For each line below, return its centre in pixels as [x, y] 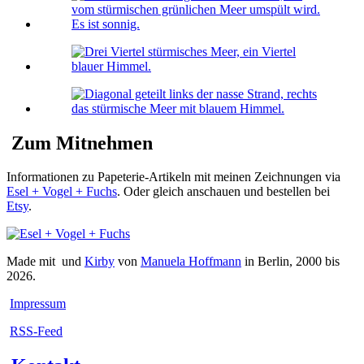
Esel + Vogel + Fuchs [62, 192]
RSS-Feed [36, 331]
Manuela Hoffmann [191, 262]
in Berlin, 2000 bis [290, 262]
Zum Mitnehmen [80, 143]
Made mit [32, 262]
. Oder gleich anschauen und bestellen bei [223, 192]
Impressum [38, 304]
